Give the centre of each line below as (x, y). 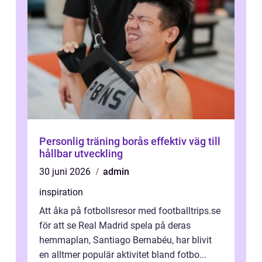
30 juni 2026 (66, 172)
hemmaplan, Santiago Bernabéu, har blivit (125, 240)
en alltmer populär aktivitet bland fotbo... (123, 255)
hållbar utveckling (81, 154)
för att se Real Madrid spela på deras (115, 226)
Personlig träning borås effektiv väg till (95, 142)
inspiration (61, 192)
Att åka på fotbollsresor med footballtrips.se (130, 211)
